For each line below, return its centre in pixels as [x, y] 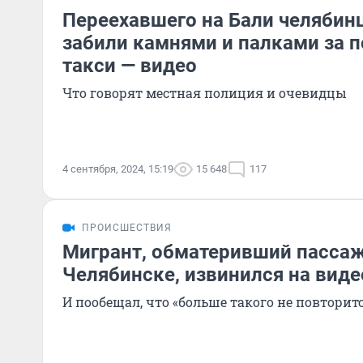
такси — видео [130, 66]
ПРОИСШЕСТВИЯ [127, 228]
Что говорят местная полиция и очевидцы [205, 93]
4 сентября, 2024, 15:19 [118, 169]
